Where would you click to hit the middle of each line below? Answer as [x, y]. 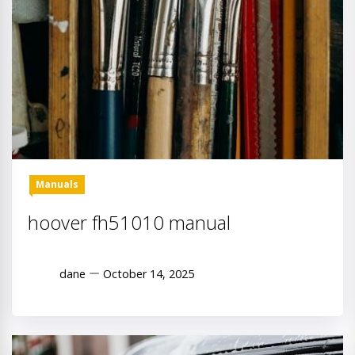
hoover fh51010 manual [129, 223]
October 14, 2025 [149, 273]
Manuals [57, 185]
